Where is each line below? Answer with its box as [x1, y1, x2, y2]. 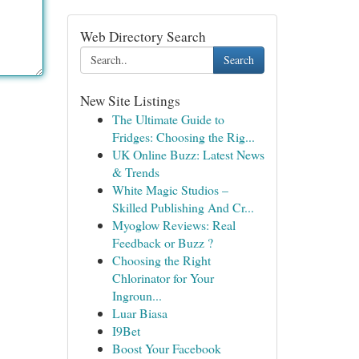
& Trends [111, 163, 159, 180]
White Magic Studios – [111, 181, 228, 198]
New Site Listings [79, 91, 180, 110]
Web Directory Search [79, 27, 206, 46]
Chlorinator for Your [111, 269, 214, 286]
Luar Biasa [111, 305, 167, 321]
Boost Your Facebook [111, 340, 221, 357]
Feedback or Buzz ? [111, 234, 213, 251]
